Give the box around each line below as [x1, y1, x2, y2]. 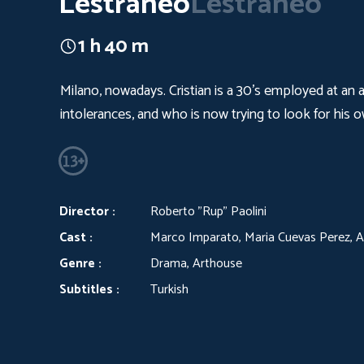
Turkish [150, 279, 188, 301]
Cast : [59, 227, 93, 249]
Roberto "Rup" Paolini [150, 201, 266, 223]
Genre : [59, 253, 102, 275]
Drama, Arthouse [150, 253, 242, 275]
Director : [59, 201, 115, 223]
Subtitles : [59, 279, 119, 301]
